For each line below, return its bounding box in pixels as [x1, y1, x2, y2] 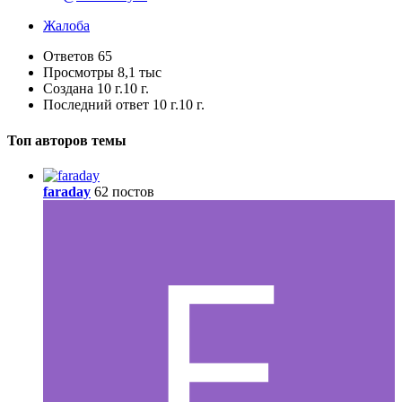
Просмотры [43, 65, 114, 81]
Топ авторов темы [7, 132, 127, 148]
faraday [43, 183, 91, 199]
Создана [43, 81, 93, 97]
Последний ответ [43, 97, 153, 113]
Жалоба [43, 18, 90, 34]
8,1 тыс [118, 65, 162, 81]
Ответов [43, 48, 94, 65]
